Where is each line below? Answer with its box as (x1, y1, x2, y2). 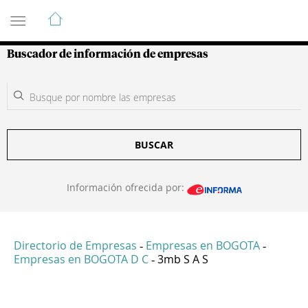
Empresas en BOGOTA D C (14, 252, 148, 267)
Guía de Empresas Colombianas (7, 5, 254, 21)
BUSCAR (135, 138, 173, 151)
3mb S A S (157, 252, 208, 267)
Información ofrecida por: (66, 181, 187, 194)
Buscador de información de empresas (7, 49, 208, 60)
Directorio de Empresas (14, 238, 137, 254)
